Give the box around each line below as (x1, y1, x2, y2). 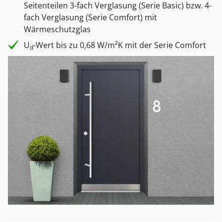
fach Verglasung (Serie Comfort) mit (24, 12, 157, 23)
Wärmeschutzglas (24, 24, 91, 35)
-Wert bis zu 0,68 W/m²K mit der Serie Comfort (33, 40, 206, 51)
